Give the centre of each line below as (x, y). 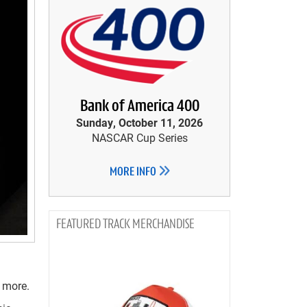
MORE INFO (134, 172)
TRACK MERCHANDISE (149, 225)
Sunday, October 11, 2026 (139, 122)
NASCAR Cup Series (139, 137)
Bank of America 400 (139, 107)
